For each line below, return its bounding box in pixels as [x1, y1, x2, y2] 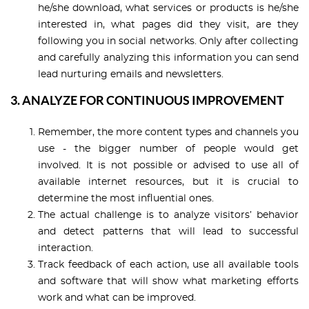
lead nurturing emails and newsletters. [38, 69, 223, 79]
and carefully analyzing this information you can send [38, 52, 299, 63]
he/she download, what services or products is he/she [38, 3, 299, 13]
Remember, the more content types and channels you [38, 127, 299, 137]
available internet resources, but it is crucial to [38, 177, 299, 187]
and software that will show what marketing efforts [38, 276, 299, 286]
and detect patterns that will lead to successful [38, 226, 299, 237]
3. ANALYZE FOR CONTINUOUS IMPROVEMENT [10, 92, 284, 108]
